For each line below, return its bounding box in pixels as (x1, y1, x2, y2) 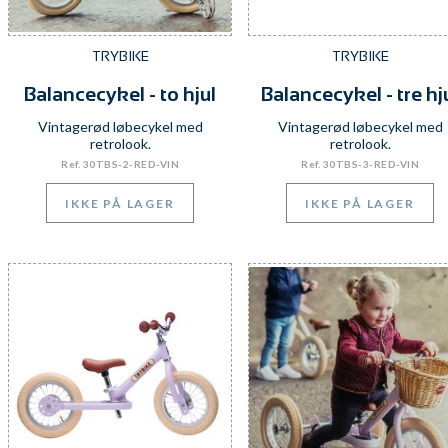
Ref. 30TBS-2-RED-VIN (61, 158, 179, 170)
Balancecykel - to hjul (24, 83, 216, 105)
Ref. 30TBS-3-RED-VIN (301, 158, 419, 170)
